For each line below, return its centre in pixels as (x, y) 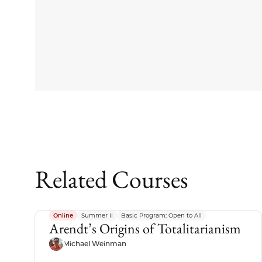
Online (63, 215)
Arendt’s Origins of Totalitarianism (145, 228)
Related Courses (112, 179)
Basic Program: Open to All (161, 215)
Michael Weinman (95, 243)
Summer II (97, 215)
